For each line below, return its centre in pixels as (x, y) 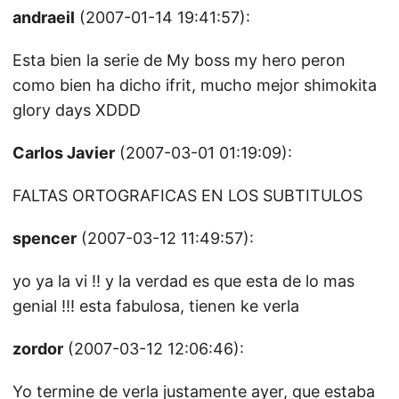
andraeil (44, 17)
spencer (45, 238)
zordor (38, 349)
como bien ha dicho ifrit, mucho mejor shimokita (195, 85)
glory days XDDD (77, 110)
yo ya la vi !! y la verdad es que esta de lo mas (183, 281)
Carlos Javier (64, 153)
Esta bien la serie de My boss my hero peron (179, 60)
